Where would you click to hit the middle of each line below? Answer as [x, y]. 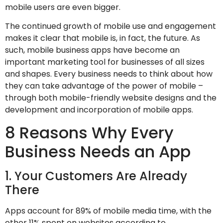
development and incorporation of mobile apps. [100, 110]
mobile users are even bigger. [63, 7]
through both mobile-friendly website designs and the [111, 98]
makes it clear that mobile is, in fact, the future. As [103, 38]
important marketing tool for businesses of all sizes [105, 62]
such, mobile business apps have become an [92, 50]
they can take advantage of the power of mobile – [104, 86]
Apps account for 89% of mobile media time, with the [108, 211]
